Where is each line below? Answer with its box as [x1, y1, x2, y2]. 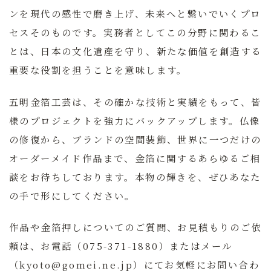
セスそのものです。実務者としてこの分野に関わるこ [9, 25, 261, 39]
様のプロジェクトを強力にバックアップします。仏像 [9, 113, 261, 127]
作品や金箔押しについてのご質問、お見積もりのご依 [9, 220, 262, 234]
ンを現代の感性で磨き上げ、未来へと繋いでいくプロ [9, 7, 261, 21]
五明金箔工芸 [9, 94, 73, 108]
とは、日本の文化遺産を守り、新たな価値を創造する [9, 44, 262, 58]
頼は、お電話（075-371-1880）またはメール [9, 239, 233, 253]
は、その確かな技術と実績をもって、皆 [72, 94, 262, 108]
